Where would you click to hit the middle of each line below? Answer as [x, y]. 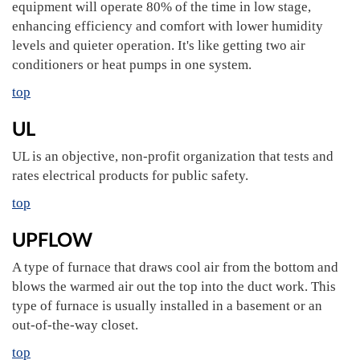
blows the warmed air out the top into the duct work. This [174, 286]
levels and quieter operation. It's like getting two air [159, 45]
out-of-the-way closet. [75, 325]
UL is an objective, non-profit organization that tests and [173, 156]
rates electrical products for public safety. [130, 176]
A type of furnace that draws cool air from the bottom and [175, 267]
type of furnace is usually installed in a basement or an [167, 306]
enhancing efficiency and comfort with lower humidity [168, 26]
